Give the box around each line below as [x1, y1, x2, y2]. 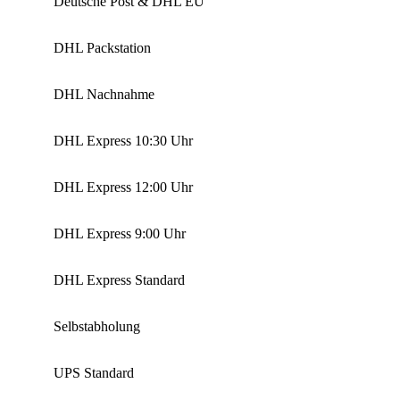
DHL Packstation [54, 39, 151, 55]
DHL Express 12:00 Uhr [54, 179, 193, 195]
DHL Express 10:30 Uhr [54, 132, 193, 148]
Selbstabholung [54, 318, 140, 334]
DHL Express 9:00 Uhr [54, 225, 186, 241]
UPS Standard [54, 364, 134, 380]
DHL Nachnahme [54, 86, 154, 102]
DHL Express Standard [54, 271, 185, 287]
